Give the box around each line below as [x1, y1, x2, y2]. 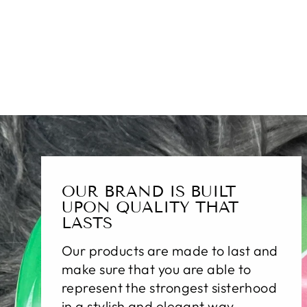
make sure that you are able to [62, 260, 251, 278]
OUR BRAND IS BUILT [62, 181, 236, 201]
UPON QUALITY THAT [62, 197, 238, 217]
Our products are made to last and [62, 241, 278, 259]
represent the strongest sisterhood [62, 278, 278, 296]
